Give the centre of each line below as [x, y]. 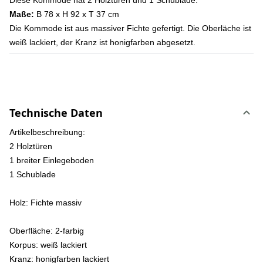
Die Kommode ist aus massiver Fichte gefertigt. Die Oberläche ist [130, 28]
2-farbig [68, 231]
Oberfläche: [31, 231]
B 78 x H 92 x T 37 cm [77, 14]
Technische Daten [56, 113]
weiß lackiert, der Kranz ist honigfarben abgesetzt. [102, 42]
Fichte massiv [55, 203]
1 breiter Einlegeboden [52, 160]
